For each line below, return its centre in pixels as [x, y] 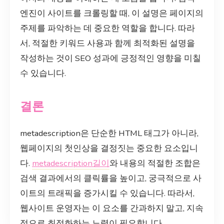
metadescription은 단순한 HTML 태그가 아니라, [109, 133]
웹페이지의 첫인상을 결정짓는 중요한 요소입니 [109, 148]
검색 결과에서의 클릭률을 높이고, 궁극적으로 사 [111, 178]
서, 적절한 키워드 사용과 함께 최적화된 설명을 [107, 43]
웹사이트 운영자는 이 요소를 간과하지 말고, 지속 [112, 208]
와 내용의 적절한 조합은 [155, 163]
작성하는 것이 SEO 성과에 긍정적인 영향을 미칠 [110, 58]
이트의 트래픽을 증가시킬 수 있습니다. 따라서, [107, 193]
